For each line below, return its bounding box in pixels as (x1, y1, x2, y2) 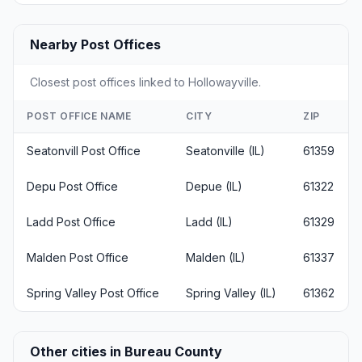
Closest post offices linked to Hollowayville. (30, 74, 261, 89)
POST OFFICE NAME (27, 109, 132, 122)
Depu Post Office (27, 179, 118, 193)
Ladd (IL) (186, 214, 233, 229)
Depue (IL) (186, 179, 242, 193)
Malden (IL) (186, 250, 246, 264)
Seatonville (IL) (186, 143, 265, 158)
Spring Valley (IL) (186, 285, 276, 300)
